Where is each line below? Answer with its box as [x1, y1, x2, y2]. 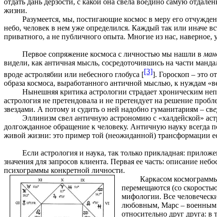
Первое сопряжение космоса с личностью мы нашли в [22, 49, 203, 58]
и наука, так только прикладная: [79, 148, 187, 157]
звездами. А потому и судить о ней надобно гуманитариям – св [4, 105, 213, 113]
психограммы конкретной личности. [4, 166, 125, 174]
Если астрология [22, 148, 77, 157]
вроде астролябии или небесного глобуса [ [4, 70, 144, 78]
